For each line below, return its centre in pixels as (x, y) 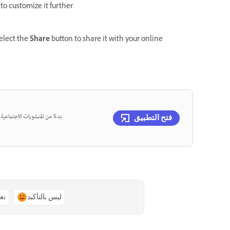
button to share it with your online (106, 40)
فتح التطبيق (153, 118)
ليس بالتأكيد (44, 197)
